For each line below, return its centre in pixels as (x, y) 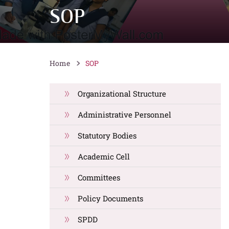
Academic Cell (104, 156)
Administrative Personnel (124, 114)
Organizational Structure (122, 94)
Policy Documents (110, 198)
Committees (99, 177)
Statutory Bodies (107, 135)
